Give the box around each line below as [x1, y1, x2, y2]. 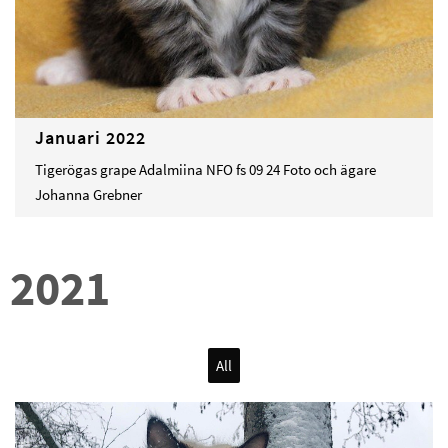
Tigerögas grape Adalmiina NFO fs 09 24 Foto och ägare [35, 160, 376, 180]
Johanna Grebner [35, 185, 142, 205]
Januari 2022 [35, 126, 146, 150]
